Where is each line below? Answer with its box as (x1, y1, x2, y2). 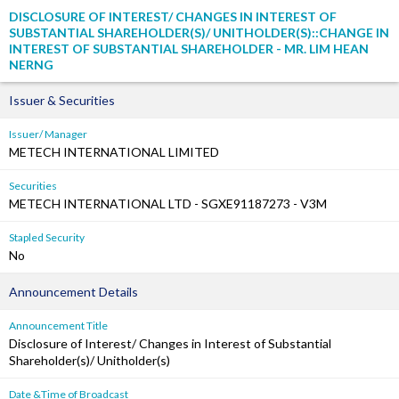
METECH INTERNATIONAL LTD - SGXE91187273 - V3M (9, 196, 327, 211)
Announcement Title (9, 319, 108, 332)
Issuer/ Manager (9, 127, 87, 141)
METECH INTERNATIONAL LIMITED (9, 144, 219, 159)
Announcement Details (9, 284, 138, 299)
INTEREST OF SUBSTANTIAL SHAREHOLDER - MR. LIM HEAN (9, 41, 369, 56)
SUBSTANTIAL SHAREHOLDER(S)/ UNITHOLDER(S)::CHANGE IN (9, 25, 389, 40)
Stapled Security (9, 231, 85, 244)
